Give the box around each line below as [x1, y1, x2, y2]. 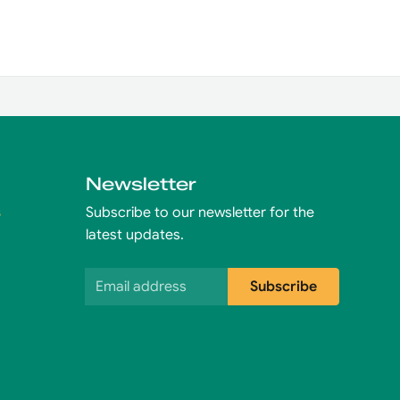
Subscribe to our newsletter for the [85, 204, 314, 222]
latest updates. [85, 226, 184, 245]
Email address [84, 269, 176, 287]
